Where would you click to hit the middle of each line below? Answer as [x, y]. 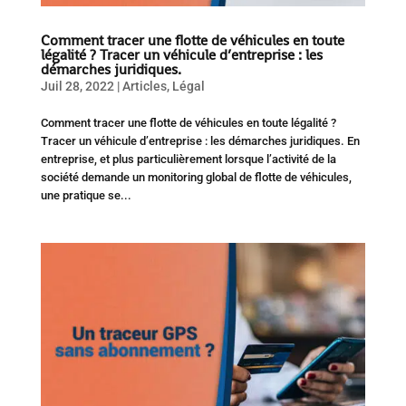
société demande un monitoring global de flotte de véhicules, [196, 177]
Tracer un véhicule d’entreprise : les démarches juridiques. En [200, 140]
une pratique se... [86, 195]
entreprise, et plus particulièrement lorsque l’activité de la [188, 159]
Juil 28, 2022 [77, 86]
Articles [144, 86]
